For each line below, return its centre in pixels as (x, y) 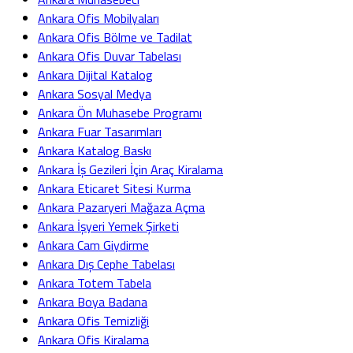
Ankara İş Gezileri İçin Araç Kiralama (130, 169)
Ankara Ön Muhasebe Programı (120, 112)
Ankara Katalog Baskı (95, 150)
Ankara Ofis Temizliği (93, 320)
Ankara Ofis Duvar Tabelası (110, 56)
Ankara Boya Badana (93, 301)
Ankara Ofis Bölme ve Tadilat (115, 37)
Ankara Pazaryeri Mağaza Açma (121, 207)
